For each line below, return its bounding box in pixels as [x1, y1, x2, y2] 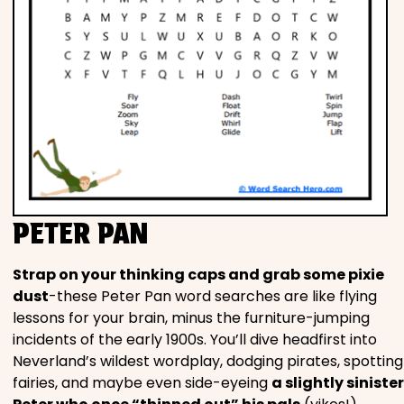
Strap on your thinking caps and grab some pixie [13, 264, 384, 286]
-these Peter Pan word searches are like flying [49, 286, 377, 308]
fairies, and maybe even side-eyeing [13, 372, 271, 394]
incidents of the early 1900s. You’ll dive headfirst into [13, 329, 377, 351]
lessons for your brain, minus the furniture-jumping [13, 308, 370, 329]
